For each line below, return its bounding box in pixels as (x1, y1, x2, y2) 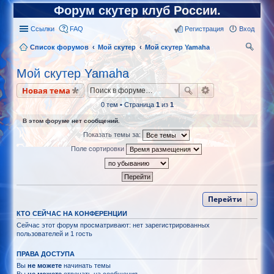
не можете (28, 262, 62, 269)
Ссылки (31, 25, 55, 32)
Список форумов (30, 43, 89, 51)
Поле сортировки (71, 144, 126, 152)
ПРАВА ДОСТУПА (17, 250, 75, 257)
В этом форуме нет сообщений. (23, 117, 120, 124)
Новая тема (22, 85, 71, 96)
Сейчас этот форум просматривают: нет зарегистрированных (17, 221, 210, 229)
